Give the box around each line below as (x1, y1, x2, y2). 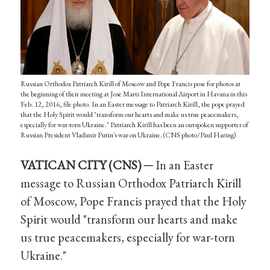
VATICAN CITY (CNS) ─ (20, 157, 154, 174)
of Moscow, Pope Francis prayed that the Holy (20, 193, 247, 210)
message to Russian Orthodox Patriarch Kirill (20, 175, 242, 192)
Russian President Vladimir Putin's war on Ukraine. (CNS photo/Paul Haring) (20, 130, 237, 140)
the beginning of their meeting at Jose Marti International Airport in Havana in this (20, 89, 248, 99)
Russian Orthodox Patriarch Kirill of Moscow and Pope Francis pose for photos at (20, 79, 241, 89)
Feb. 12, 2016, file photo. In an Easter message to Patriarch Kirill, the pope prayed (20, 99, 245, 110)
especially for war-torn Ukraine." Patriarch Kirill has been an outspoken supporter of (20, 120, 249, 130)
